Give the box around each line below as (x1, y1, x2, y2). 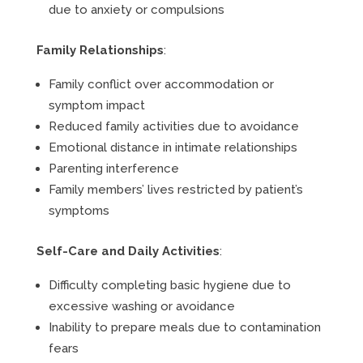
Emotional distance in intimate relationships (48, 140, 297, 155)
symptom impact (48, 98, 145, 113)
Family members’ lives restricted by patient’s (48, 182, 303, 197)
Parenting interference (48, 161, 179, 176)
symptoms (48, 203, 109, 218)
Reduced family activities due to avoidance (48, 119, 299, 134)
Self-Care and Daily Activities (36, 244, 220, 258)
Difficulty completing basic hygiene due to (48, 278, 291, 293)
